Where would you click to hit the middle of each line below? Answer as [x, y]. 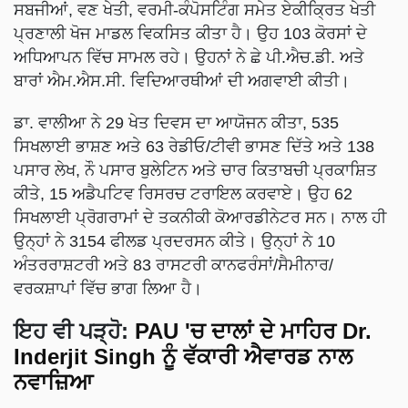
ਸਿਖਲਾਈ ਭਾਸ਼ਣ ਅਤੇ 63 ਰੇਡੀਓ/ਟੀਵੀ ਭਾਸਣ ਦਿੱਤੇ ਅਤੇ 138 [194, 146]
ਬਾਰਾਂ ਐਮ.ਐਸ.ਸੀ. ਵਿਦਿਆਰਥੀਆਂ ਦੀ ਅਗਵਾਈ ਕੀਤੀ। [182, 81]
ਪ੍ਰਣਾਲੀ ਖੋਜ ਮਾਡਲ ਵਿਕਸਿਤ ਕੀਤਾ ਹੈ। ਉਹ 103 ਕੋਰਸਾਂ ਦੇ [190, 33]
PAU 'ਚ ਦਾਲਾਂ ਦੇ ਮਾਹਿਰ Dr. [253, 331]
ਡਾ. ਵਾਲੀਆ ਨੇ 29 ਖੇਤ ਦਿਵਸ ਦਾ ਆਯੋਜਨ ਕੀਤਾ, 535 [176, 122]
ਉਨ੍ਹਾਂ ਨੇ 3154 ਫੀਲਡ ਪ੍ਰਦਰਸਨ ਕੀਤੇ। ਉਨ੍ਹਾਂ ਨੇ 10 [174, 241]
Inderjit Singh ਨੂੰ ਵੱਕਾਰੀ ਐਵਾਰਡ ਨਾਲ [183, 356]
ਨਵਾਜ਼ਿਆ [53, 382]
